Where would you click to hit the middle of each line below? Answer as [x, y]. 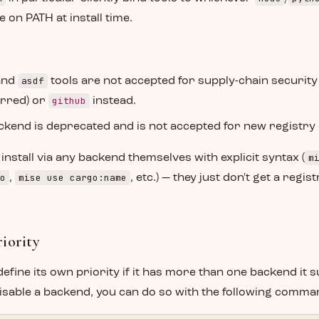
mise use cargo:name [73, 178]
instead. [113, 101]
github [69, 101]
